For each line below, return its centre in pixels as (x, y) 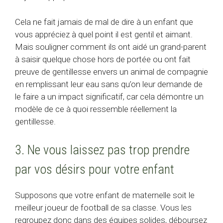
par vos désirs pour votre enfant (95, 169)
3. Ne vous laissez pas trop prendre (102, 150)
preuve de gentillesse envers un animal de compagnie (111, 71)
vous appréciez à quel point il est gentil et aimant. (104, 34)
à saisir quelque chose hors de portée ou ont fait (103, 59)
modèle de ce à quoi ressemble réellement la (96, 109)
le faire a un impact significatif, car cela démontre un (109, 96)
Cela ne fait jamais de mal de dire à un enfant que (104, 22)
